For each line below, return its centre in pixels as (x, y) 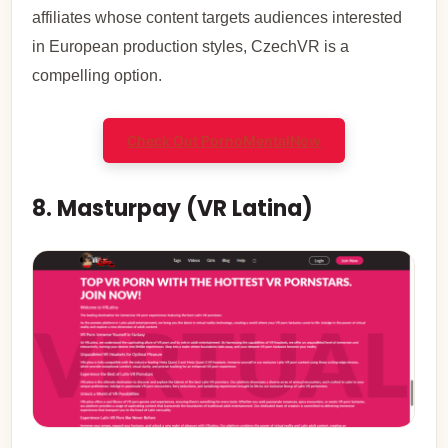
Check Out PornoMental (208, 140)
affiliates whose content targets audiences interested (217, 17)
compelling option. (97, 75)
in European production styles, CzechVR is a (191, 46)
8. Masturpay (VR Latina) (173, 208)
